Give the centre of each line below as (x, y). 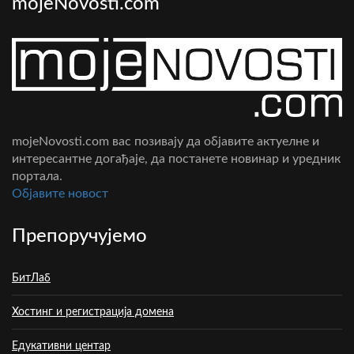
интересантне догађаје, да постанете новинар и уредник (176, 159)
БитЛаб (31, 279)
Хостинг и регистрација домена (93, 313)
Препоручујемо (79, 237)
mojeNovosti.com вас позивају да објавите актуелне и (166, 142)
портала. (37, 177)
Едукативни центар (61, 346)
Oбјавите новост (60, 194)
